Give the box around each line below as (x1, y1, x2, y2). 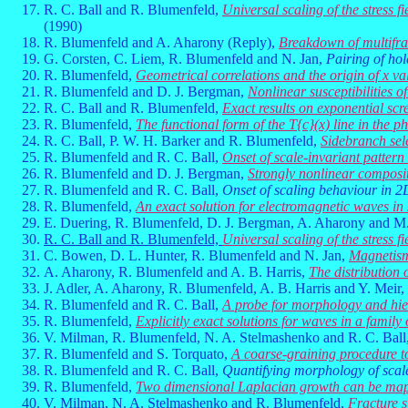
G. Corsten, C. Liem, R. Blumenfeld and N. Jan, (44, 51, 326, 66)
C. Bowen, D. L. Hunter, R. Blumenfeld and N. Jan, (44, 248, 349, 263)
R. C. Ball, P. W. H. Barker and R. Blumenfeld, (44, 133, 321, 148)
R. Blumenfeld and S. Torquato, (44, 346, 231, 362)
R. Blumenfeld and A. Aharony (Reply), (44, 35, 279, 50)
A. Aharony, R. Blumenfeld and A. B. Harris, (44, 264, 309, 280)
